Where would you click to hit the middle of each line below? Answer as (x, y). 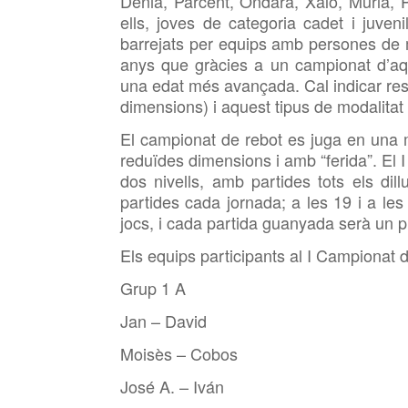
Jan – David (163, 321)
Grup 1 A (153, 288)
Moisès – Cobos (179, 353)
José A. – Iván (172, 386)
